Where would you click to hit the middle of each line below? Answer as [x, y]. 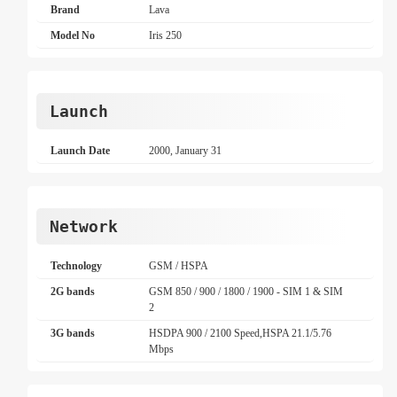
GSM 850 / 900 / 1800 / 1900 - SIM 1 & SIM [246, 292]
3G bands [73, 333]
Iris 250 [166, 35]
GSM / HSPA [179, 266]
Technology [76, 266]
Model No [73, 35]
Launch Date [80, 151]
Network [84, 226]
